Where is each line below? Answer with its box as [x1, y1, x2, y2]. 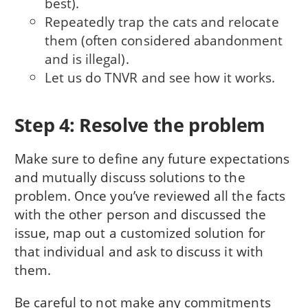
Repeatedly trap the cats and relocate [44, 12, 279, 32]
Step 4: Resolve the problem [14, 112, 266, 138]
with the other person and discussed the [14, 205, 266, 224]
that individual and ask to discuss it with [14, 242, 263, 261]
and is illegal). [44, 49, 129, 69]
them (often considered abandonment [44, 31, 283, 50]
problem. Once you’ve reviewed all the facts [14, 186, 285, 206]
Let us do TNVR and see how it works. [44, 68, 276, 87]
